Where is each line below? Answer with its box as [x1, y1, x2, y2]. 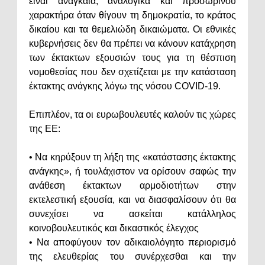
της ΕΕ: [29, 124, 60, 134]
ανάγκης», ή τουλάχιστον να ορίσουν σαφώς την [29, 166, 236, 177]
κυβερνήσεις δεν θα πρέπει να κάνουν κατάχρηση [29, 38, 236, 49]
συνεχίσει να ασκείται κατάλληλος [29, 209, 236, 219]
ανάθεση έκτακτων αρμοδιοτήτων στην [29, 180, 236, 191]
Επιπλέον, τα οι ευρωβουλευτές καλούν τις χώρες [29, 109, 236, 120]
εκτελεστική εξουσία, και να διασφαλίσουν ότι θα [29, 195, 236, 205]
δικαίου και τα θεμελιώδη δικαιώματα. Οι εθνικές [29, 24, 236, 35]
